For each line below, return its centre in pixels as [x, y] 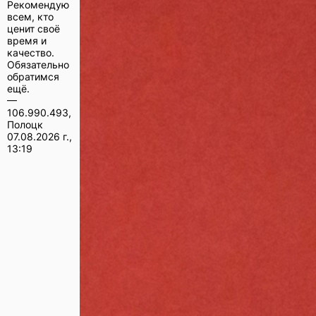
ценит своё [34, 28]
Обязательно [38, 64]
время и [27, 40]
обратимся [33, 76]
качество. [31, 52]
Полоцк [25, 124]
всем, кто [30, 16]
